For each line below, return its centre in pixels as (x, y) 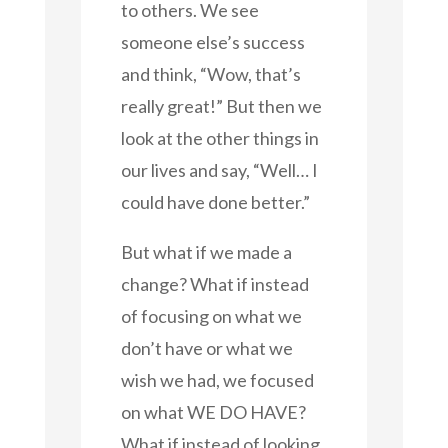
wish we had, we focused (217, 379)
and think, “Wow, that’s (210, 73)
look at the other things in (219, 137)
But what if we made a (206, 251)
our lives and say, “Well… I (219, 169)
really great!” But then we (221, 105)
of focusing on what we (211, 315)
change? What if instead (214, 283)
